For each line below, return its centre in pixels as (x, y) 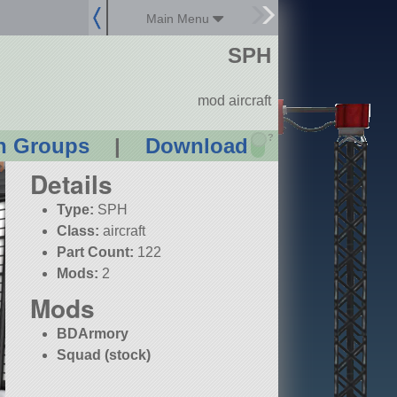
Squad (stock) (104, 355)
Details (71, 184)
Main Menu (180, 19)
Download (196, 146)
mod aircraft (234, 101)
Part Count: (96, 253)
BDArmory (93, 334)
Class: (78, 231)
